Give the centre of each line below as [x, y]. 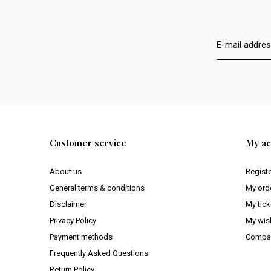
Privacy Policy [73, 221]
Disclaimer [68, 204]
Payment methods [81, 237]
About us [66, 172]
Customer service [88, 143]
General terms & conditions [97, 188]
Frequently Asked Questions [99, 253]
